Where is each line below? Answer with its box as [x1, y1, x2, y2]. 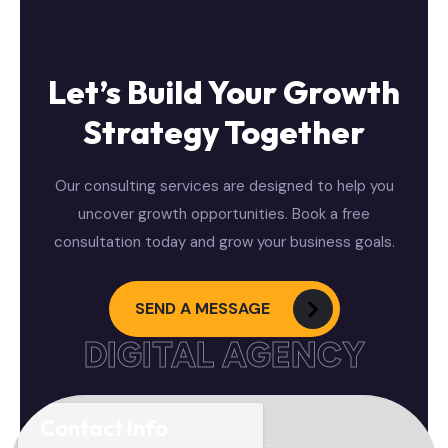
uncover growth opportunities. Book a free [78, 204, 370, 225]
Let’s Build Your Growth [48, 72, 400, 113]
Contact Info [40, 414, 168, 443]
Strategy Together [83, 112, 365, 153]
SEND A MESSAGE [134, 298, 270, 320]
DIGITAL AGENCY [83, 335, 365, 377]
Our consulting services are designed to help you [54, 176, 394, 197]
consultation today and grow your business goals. [53, 232, 395, 253]
